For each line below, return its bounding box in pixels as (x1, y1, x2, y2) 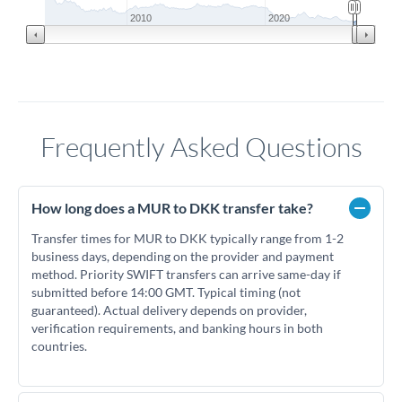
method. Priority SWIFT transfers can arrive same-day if (31, 267, 341, 282)
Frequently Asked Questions (39, 130, 363, 163)
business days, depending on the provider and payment (31, 249, 334, 264)
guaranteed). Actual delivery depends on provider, (31, 302, 307, 318)
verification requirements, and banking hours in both (31, 320, 323, 336)
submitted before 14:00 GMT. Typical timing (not (31, 284, 301, 300)
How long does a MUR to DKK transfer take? (31, 199, 313, 216)
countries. (31, 338, 87, 354)
